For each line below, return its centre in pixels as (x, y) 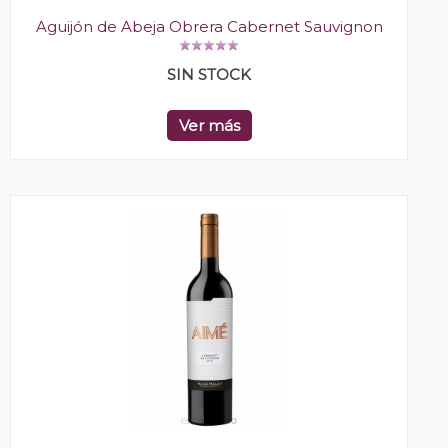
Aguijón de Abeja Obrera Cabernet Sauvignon (209, 27)
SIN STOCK (209, 75)
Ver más (209, 126)
